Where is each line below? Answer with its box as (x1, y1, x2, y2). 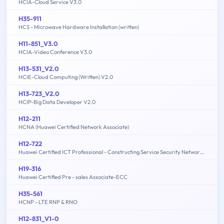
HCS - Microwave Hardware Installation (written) (18, 23, 139, 30)
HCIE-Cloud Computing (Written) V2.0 (18, 73, 113, 80)
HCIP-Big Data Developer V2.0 (18, 98, 95, 105)
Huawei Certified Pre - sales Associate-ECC (18, 173, 127, 180)
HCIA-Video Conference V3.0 (18, 48, 92, 55)
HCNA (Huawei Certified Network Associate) (18, 123, 129, 130)
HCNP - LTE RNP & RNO (18, 198, 77, 205)
